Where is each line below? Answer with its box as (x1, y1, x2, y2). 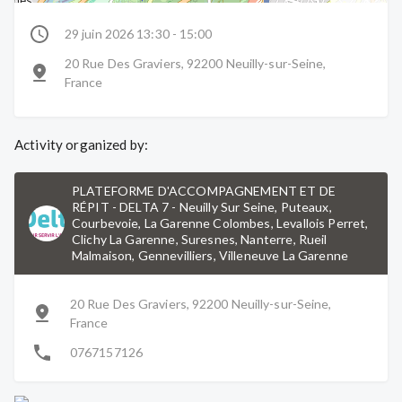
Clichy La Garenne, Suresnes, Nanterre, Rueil (72, 232, 328, 247)
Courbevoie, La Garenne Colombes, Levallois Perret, (72, 215, 369, 231)
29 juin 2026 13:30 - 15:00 (65, 26, 213, 41)
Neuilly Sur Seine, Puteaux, (179, 199, 332, 214)
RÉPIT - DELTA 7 (72, 199, 170, 214)
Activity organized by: (14, 136, 149, 153)
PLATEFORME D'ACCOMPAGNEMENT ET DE (72, 183, 336, 198)
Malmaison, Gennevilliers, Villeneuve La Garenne (72, 248, 349, 263)
